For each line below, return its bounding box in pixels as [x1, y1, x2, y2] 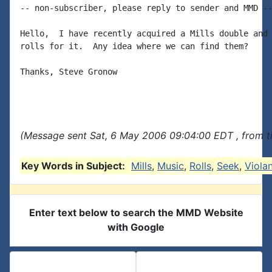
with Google [107, 221, 165, 233]
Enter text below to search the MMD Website [29, 206, 243, 219]
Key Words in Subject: [21, 160, 125, 172]
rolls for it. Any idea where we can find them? [20, 41, 248, 51]
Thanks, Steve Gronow [20, 67, 117, 76]
